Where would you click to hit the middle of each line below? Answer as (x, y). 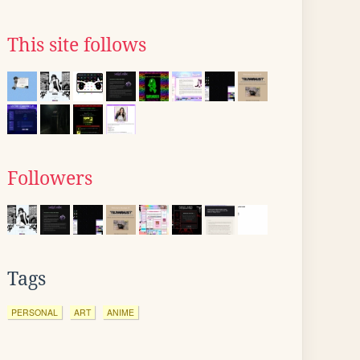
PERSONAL (35, 312)
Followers (50, 178)
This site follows (77, 45)
